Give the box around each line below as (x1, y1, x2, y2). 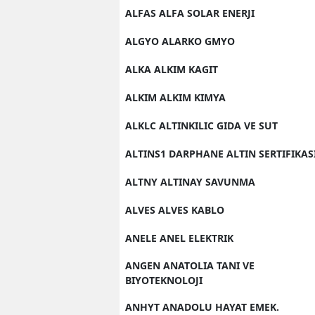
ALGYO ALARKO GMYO (125, 34, 235, 48)
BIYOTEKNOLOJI (125, 274, 202, 287)
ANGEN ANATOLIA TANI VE (125, 259, 255, 272)
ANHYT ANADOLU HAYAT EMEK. (125, 300, 279, 314)
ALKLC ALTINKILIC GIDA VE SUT (125, 119, 278, 132)
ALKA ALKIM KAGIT (125, 63, 218, 76)
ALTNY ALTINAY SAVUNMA (125, 175, 255, 188)
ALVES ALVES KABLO (125, 203, 224, 217)
